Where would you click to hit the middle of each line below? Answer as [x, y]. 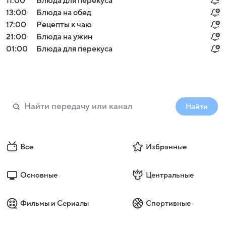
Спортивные [168, 203]
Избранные [166, 147]
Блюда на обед [64, 13]
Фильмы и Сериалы [54, 203]
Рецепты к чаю [64, 25]
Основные [39, 175]
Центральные [169, 175]
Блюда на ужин [64, 37]
